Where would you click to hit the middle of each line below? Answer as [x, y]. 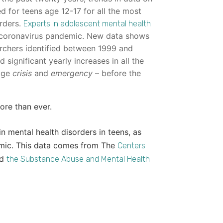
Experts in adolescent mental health [87, 24]
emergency [72, 73]
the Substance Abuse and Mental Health [78, 159]
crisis [22, 73]
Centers [131, 146]
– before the [117, 73]
